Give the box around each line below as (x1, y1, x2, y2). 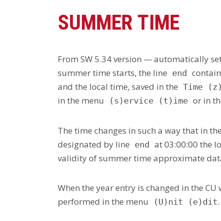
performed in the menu (58, 195, 148, 207)
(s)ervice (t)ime (104, 95, 193, 106)
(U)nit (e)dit (148, 196, 218, 207)
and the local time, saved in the (58, 80, 178, 92)
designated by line (58, 138, 130, 150)
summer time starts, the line (58, 67, 167, 78)
